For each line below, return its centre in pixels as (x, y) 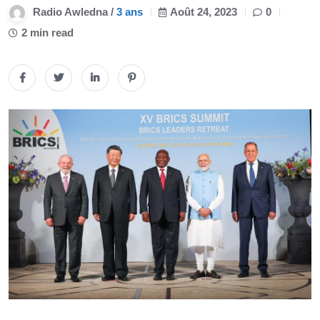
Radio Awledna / (75, 12)
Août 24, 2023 (204, 12)
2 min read (47, 33)
